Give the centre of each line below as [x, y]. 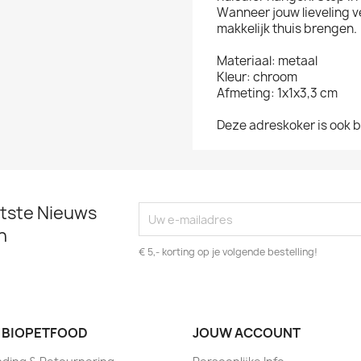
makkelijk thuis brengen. [287, 29]
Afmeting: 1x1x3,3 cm [277, 93]
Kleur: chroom [257, 77]
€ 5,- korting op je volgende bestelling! [228, 252]
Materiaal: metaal [267, 61]
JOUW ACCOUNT [247, 333]
